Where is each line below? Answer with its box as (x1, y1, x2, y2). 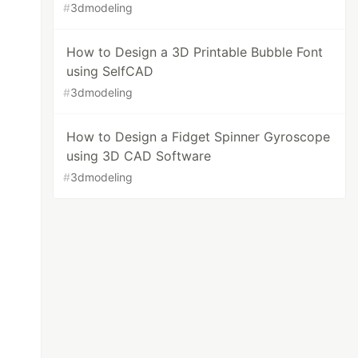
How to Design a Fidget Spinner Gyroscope (66, 129, 331, 145)
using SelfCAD (66, 63, 154, 79)
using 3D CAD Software (66, 148, 212, 164)
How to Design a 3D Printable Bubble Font (66, 44, 324, 60)
